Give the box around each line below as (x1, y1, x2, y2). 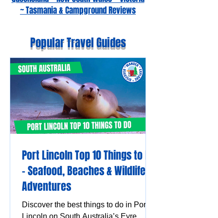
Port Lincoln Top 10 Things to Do (22, 147, 156, 163)
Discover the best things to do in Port (22, 200, 148, 209)
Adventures (22, 179, 71, 194)
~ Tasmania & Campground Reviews (20, 4, 136, 17)
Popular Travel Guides (30, 35, 126, 51)
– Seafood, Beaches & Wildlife (22, 163, 145, 179)
